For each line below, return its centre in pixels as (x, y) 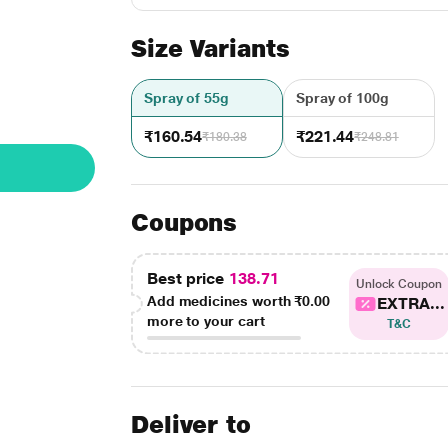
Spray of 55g (186, 98)
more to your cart (205, 321)
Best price (187, 278)
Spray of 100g (342, 98)
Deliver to (191, 424)
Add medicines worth (220, 301)
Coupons (184, 222)
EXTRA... (411, 303)
